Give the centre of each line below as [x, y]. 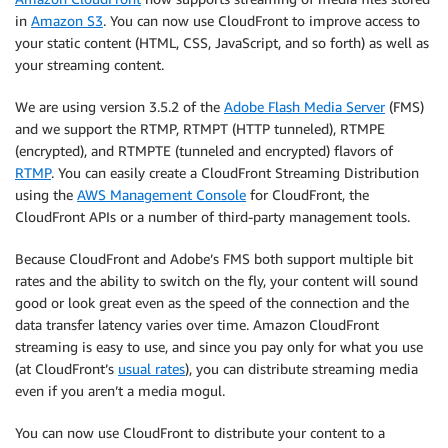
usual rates [151, 368]
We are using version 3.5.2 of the [119, 106]
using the [46, 194]
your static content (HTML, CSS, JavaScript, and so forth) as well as [222, 42]
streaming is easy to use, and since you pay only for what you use [219, 346]
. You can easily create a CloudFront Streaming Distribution [235, 172]
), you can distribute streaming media [301, 368]
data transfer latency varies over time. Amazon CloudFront [197, 324]
